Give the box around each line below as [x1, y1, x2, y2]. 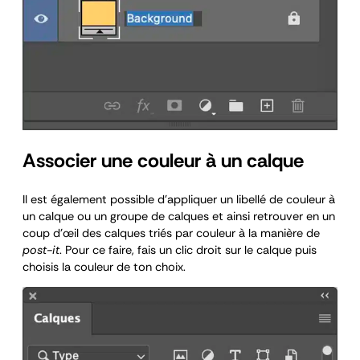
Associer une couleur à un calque [22, 147, 304, 173]
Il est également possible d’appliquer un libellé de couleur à [22, 191, 335, 207]
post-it [22, 242, 59, 258]
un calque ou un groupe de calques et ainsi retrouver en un [22, 208, 335, 224]
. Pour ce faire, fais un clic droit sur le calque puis [59, 242, 317, 258]
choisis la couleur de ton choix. [22, 259, 186, 275]
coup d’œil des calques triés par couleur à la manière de [22, 225, 320, 241]
